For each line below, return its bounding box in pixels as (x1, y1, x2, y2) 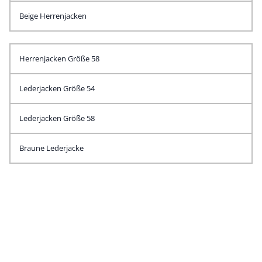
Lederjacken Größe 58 (19, 113, 95, 123)
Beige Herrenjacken (19, 11, 87, 21)
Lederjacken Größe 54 (19, 83, 95, 94)
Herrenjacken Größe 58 (19, 53, 99, 64)
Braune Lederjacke (19, 143, 84, 153)
